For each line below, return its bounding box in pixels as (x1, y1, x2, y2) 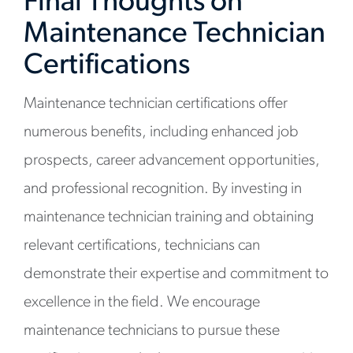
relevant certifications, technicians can (24, 238, 260, 254)
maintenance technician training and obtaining (24, 210, 314, 225)
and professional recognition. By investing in (24, 181, 302, 197)
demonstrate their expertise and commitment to (24, 266, 329, 282)
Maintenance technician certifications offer (24, 96, 288, 112)
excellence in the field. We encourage (24, 295, 260, 310)
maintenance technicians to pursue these (24, 323, 280, 339)
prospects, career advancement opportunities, (24, 153, 320, 169)
